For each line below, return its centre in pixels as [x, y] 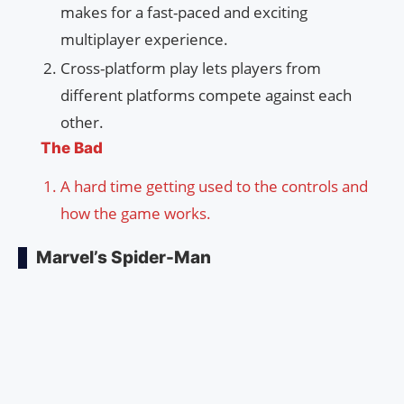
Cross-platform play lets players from [191, 69]
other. [82, 123]
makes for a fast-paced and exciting [184, 13]
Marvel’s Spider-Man [124, 258]
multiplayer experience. [144, 40]
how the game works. [136, 214]
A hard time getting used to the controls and [214, 187]
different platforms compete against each [206, 96]
